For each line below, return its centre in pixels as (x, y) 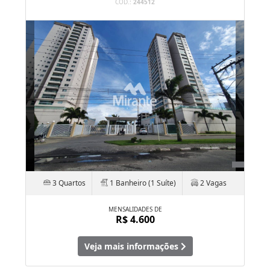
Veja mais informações (132, 246)
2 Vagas (212, 183)
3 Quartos (68, 183)
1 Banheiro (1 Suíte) (142, 183)
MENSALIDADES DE (135, 209)
